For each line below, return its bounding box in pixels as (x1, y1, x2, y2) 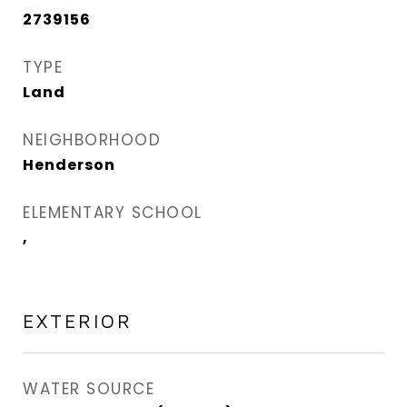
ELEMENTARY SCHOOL (23, 202, 203, 223)
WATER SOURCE (23, 378, 154, 400)
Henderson (23, 154, 115, 175)
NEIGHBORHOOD (23, 129, 161, 151)
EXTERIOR (23, 310, 133, 332)
